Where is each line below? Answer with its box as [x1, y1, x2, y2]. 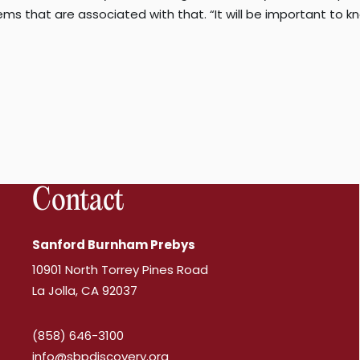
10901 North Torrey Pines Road [32, 261, 216, 279]
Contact [32, 184, 124, 219]
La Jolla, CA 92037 [32, 282, 138, 300]
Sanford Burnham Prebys [32, 236, 196, 254]
